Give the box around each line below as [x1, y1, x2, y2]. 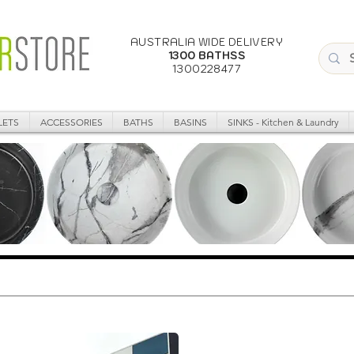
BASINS [173, 116, 207, 128]
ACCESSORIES [40, 116, 103, 128]
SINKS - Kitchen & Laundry [227, 116, 339, 128]
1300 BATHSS [168, 49, 246, 62]
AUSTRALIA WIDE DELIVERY [130, 36, 283, 49]
